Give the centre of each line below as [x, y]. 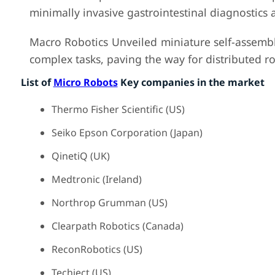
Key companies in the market [191, 82]
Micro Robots [85, 82]
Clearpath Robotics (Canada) [117, 226]
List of [37, 82]
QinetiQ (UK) [80, 156]
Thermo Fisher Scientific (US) [118, 109]
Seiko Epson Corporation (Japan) [127, 133]
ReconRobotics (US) [97, 249]
